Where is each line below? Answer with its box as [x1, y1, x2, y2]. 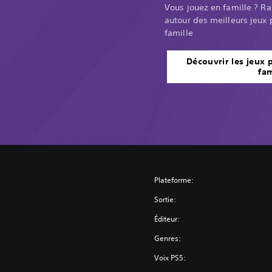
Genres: [154, 233, 182, 243]
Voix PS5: [154, 252, 186, 263]
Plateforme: [154, 174, 194, 185]
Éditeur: [154, 213, 180, 224]
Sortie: [154, 194, 177, 205]
